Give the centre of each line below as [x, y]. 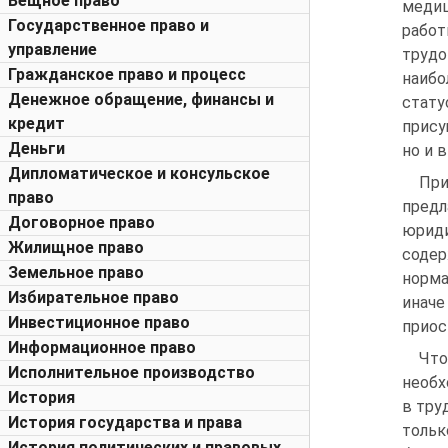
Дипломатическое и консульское [139, 173]
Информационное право [102, 347]
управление [52, 49]
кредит [36, 123]
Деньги [36, 148]
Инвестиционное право [99, 322]
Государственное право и [108, 25]
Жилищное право [76, 247]
